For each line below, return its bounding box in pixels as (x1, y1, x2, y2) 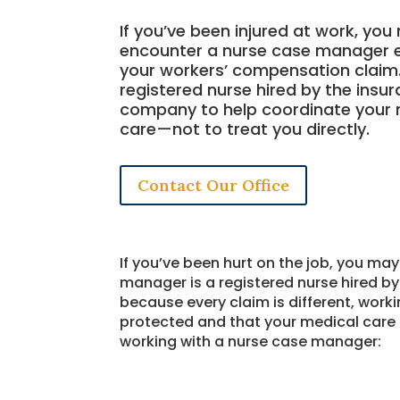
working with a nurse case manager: (120, 330, 382, 352)
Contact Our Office (137, 174, 290, 196)
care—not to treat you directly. (120, 117, 371, 140)
